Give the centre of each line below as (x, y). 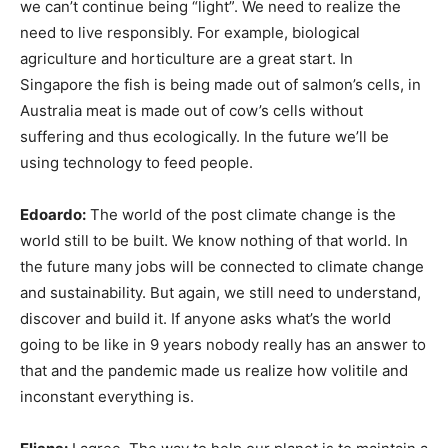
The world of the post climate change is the (241, 214)
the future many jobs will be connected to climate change (222, 266)
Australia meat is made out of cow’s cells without (191, 110)
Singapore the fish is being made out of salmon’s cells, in (220, 84)
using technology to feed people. (136, 162)
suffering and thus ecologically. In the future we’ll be (204, 136)
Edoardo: (53, 214)
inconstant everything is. (107, 396)
